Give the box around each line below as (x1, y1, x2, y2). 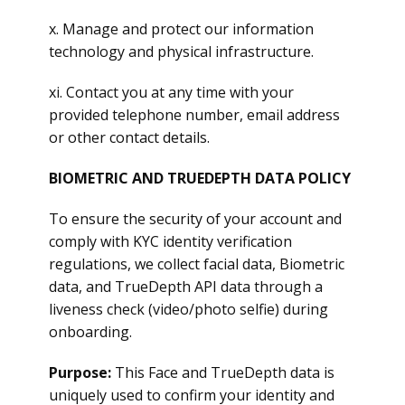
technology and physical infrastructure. (49, 42, 314, 61)
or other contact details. (49, 127, 210, 147)
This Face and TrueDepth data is (111, 363, 334, 382)
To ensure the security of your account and (49, 209, 342, 229)
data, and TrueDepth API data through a (49, 277, 323, 297)
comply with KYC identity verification (49, 231, 292, 251)
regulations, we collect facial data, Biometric (49, 254, 344, 274)
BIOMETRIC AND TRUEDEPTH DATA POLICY (49, 168, 351, 188)
